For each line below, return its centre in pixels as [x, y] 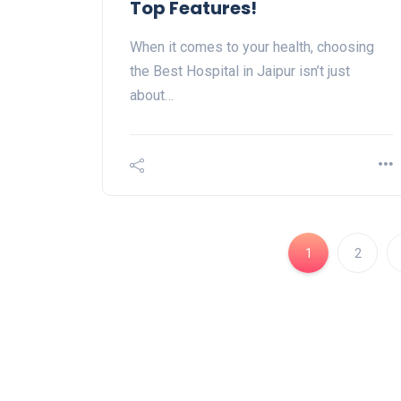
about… [152, 96]
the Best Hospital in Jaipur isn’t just [240, 72]
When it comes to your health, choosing [252, 47]
